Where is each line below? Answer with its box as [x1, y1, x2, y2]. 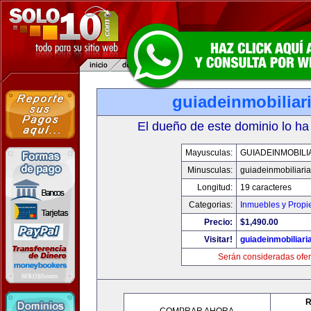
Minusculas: [187, 165, 233, 175]
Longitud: [197, 183, 233, 192]
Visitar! [204, 235, 233, 244]
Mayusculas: [185, 148, 233, 158]
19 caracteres [240, 183, 292, 192]
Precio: [204, 217, 233, 227]
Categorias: [189, 200, 233, 210]
